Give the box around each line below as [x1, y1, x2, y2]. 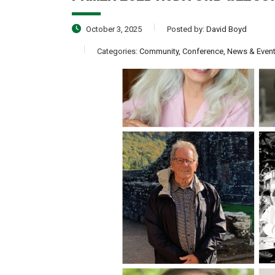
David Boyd [206, 25, 247, 34]
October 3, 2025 [84, 25, 142, 34]
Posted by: [167, 25, 206, 34]
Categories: [97, 47, 139, 56]
